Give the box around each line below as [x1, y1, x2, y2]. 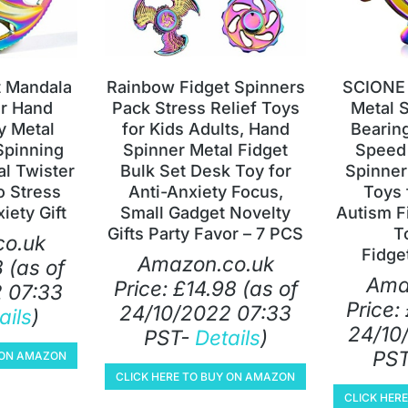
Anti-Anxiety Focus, [127, 181, 283, 201]
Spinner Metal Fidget [123, 139, 288, 159]
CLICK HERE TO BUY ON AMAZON [116, 369, 295, 383]
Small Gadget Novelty [120, 202, 291, 222]
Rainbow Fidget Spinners [106, 76, 305, 97]
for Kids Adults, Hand [121, 118, 290, 138]
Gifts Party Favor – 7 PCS [107, 223, 303, 243]
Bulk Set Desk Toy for [119, 160, 291, 180]
